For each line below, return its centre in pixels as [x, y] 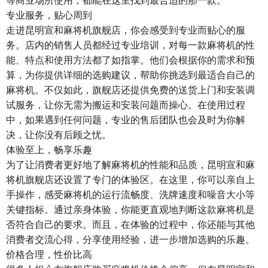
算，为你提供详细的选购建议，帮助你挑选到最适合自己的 [130, 74]
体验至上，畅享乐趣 [49, 149]
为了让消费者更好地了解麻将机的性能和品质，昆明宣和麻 [130, 164]
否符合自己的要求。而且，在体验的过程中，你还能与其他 [130, 224]
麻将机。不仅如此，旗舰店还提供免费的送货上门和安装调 [130, 89]
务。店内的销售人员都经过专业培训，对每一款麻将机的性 [130, 45]
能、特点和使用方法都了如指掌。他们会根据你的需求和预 [130, 60]
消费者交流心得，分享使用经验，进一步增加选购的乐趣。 [130, 239]
